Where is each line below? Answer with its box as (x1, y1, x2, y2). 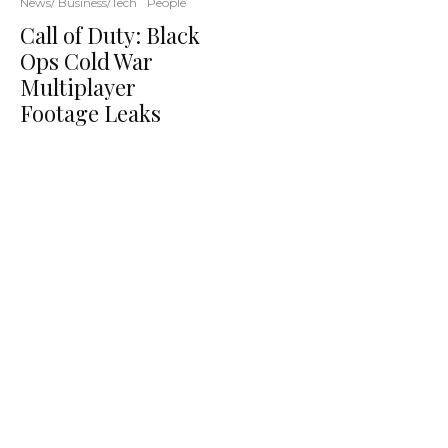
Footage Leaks (20, 98, 161, 129)
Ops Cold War (20, 46, 153, 77)
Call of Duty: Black (20, 20, 200, 51)
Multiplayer (20, 72, 136, 103)
